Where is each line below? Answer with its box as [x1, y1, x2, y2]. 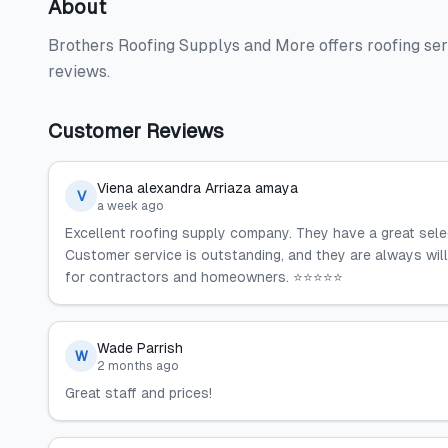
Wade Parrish [97, 340, 183, 356]
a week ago [97, 199, 164, 213]
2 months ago [97, 359, 179, 373]
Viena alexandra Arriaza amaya [97, 180, 298, 196]
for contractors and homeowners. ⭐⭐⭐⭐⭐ [65, 269, 343, 285]
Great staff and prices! [65, 385, 212, 401]
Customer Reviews [48, 120, 224, 142]
